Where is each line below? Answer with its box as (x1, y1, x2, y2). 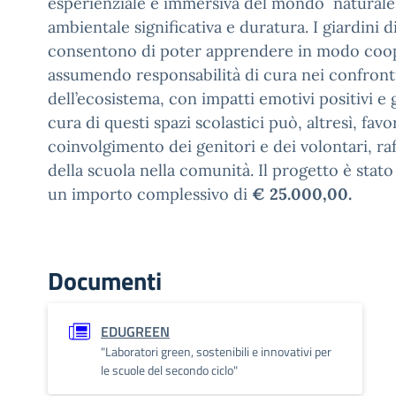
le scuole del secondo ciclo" (101, 361, 238, 379)
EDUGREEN (101, 321, 170, 342)
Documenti (48, 262, 162, 300)
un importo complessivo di (48, 184, 252, 204)
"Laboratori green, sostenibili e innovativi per (101, 342, 331, 361)
